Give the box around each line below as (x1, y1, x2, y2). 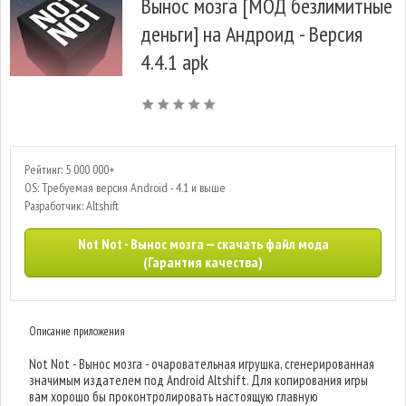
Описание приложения (29, 324, 126, 339)
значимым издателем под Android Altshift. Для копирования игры (29, 372, 369, 389)
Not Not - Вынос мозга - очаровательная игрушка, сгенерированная (29, 355, 375, 372)
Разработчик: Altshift (24, 198, 119, 214)
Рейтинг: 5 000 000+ (24, 161, 114, 178)
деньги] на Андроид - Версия (140, 20, 362, 48)
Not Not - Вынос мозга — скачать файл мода (77, 235, 329, 253)
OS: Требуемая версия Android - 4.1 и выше (24, 179, 226, 196)
